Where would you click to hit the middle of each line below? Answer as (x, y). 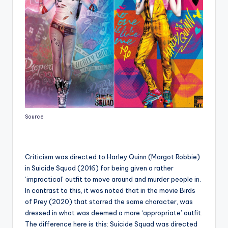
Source (34, 117)
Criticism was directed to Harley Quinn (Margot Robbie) (112, 157)
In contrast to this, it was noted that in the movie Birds (110, 191)
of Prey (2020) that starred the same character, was (109, 202)
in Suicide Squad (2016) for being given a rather (99, 168)
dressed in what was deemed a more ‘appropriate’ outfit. (114, 213)
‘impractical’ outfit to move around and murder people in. (113, 179)
